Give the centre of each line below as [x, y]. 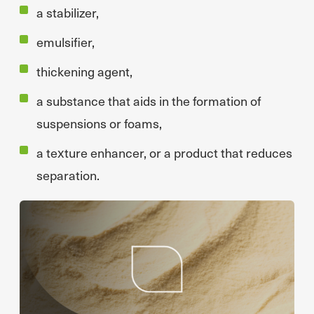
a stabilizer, [68, 12]
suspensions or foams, [99, 123]
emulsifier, [66, 42]
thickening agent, [84, 71]
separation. [68, 175]
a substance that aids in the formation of [149, 101]
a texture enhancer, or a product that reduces [164, 152]
